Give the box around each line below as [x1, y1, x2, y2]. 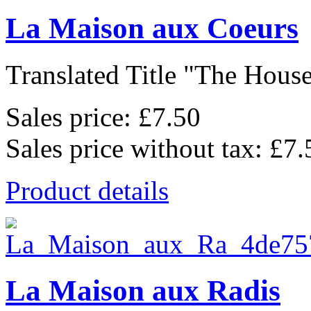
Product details [6, 175, 169, 205]
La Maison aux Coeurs [6, 12, 299, 44]
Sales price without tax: [6, 133, 269, 163]
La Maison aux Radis [6, 274, 280, 307]
